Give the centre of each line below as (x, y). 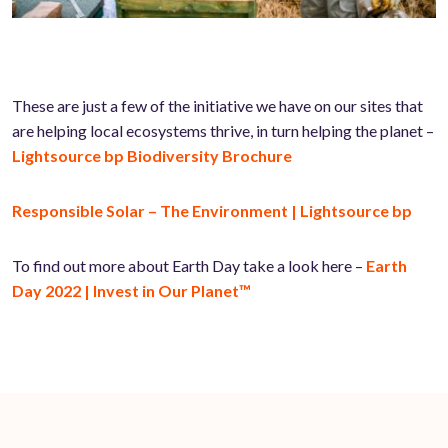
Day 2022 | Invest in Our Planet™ (131, 290)
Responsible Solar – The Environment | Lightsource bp (212, 210)
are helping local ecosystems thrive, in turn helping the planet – (223, 130)
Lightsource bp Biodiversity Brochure (152, 155)
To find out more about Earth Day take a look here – (189, 265)
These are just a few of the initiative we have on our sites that (217, 105)
